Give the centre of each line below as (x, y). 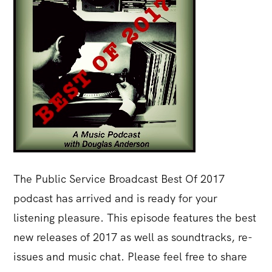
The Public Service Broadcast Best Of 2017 (119, 179)
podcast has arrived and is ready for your (116, 198)
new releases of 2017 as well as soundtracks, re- (133, 237)
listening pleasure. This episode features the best (135, 218)
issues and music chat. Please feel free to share (131, 257)
